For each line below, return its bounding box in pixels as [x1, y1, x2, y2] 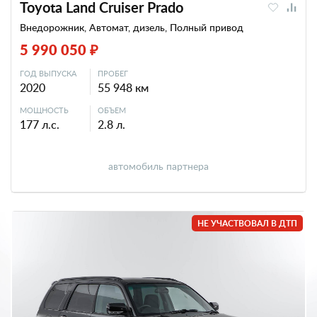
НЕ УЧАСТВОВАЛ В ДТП [197, 217, 297, 229]
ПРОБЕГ [98, 68, 128, 79]
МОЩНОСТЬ [20, 105, 69, 115]
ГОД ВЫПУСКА [20, 68, 76, 79]
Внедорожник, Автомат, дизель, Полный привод [20, 21, 243, 34]
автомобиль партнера [108, 159, 209, 173]
